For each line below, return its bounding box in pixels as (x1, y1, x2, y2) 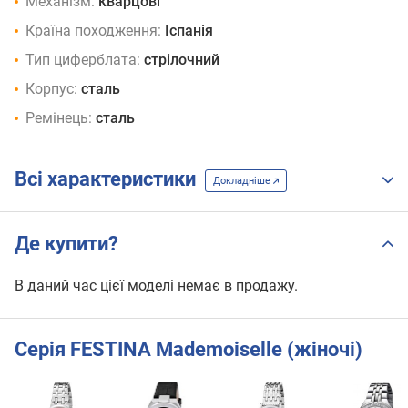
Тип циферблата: (25, 50, 140, 68)
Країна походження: (25, 21, 161, 39)
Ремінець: (25, 108, 92, 127)
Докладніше (213, 175, 273, 188)
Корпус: (25, 79, 77, 97)
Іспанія (165, 21, 213, 39)
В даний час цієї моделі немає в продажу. (15, 276, 298, 294)
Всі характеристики (15, 168, 205, 191)
